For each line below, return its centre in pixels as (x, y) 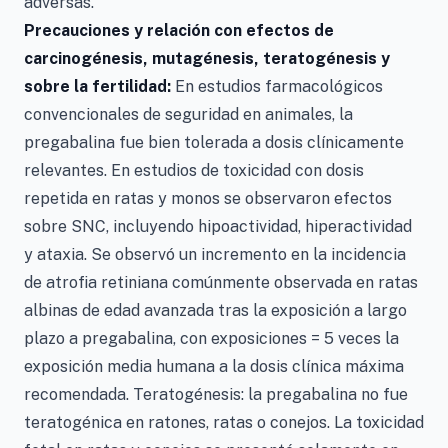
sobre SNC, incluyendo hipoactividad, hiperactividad (218, 226)
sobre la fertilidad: (99, 86)
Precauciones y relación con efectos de (179, 30)
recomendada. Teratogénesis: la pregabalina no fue (216, 394)
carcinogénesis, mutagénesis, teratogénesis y (207, 58)
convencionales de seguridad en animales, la (188, 114)
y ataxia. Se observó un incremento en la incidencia (215, 254)
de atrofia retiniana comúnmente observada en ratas (221, 282)
